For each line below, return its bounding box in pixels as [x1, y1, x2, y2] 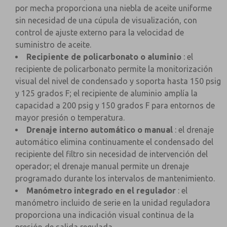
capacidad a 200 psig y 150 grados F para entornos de [15, 101, 215, 110]
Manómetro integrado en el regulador [26, 186, 176, 195]
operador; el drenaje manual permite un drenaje [15, 162, 189, 171]
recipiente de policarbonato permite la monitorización [15, 64, 213, 73]
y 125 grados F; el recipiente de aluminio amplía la [15, 89, 198, 98]
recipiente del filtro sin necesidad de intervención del [15, 149, 208, 159]
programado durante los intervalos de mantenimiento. [15, 174, 215, 183]
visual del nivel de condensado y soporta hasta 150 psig [15, 77, 221, 86]
